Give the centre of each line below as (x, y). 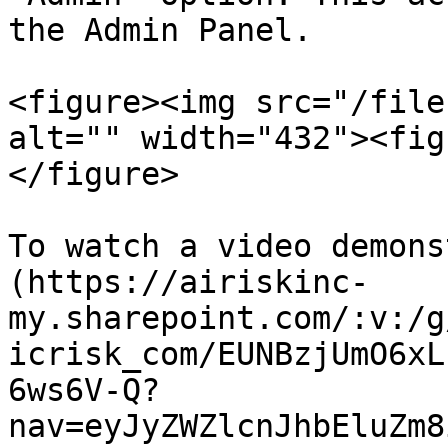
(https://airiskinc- (188, 282)
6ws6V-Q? (84, 390)
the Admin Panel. (160, 30)
